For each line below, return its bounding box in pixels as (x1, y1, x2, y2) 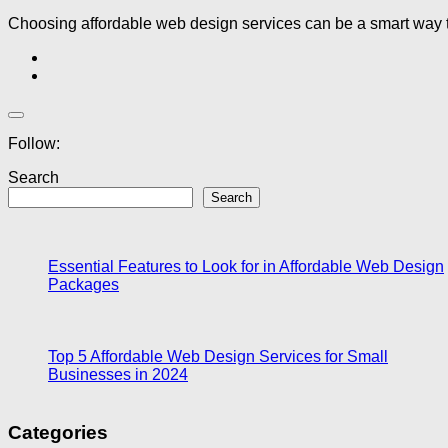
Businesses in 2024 (48, 365, 188, 383)
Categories (8, 422, 108, 444)
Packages (48, 275, 119, 293)
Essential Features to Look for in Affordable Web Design (48, 257, 444, 275)
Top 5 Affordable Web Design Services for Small (48, 347, 388, 365)
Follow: (8, 134, 60, 152)
